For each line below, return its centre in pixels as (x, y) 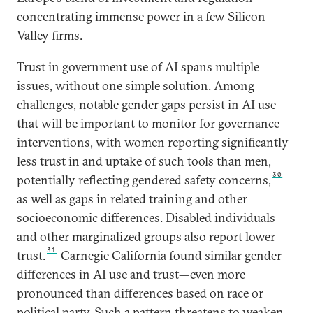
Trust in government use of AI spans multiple (138, 67)
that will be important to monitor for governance (148, 124)
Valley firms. (50, 36)
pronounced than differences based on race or (140, 293)
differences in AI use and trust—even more (131, 275)
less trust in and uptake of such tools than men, (144, 161)
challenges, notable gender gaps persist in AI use (146, 105)
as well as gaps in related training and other (132, 199)
